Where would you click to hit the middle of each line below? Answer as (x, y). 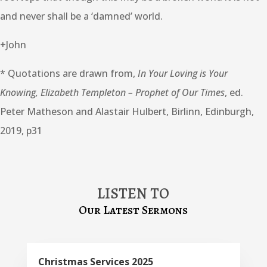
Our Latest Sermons (133, 210)
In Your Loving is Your (183, 74)
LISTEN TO (133, 194)
